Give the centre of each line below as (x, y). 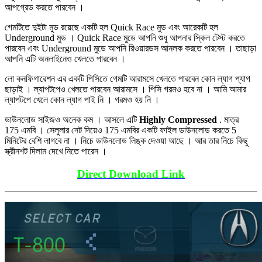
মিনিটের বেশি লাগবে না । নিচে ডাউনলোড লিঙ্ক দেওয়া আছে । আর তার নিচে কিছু (126, 140)
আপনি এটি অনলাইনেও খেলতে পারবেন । (65, 58)
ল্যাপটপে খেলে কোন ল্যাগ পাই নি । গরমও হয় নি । (82, 99)
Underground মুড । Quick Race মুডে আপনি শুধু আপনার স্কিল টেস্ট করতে (125, 37)
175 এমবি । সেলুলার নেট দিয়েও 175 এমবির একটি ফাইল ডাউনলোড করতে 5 (120, 130)
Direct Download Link (131, 174)
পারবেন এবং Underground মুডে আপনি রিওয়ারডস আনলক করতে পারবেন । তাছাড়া (130, 48)
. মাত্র (228, 119)
